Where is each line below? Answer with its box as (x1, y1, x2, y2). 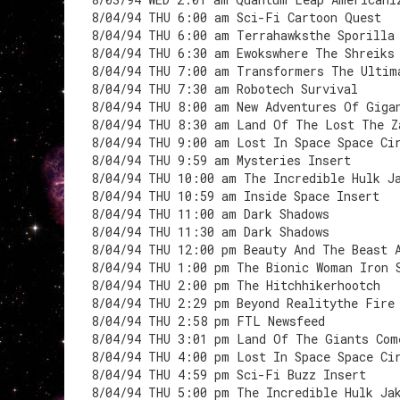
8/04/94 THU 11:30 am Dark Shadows (91, 223, 329, 240)
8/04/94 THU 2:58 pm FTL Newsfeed (91, 312, 325, 329)
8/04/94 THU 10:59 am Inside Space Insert (91, 187, 379, 204)
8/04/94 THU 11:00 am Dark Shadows (91, 205, 329, 222)
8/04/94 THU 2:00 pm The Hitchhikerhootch (91, 277, 380, 294)
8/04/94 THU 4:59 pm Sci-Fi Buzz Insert (91, 366, 366, 383)
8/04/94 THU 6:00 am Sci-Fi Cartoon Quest (91, 9, 381, 26)
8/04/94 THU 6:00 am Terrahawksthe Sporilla (91, 27, 395, 44)
